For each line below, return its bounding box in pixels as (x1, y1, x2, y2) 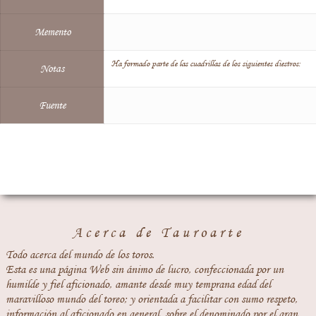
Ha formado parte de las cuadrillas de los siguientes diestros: (111, 58, 303, 69)
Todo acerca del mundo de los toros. (6, 248, 154, 262)
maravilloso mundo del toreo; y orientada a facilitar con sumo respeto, (6, 292, 298, 307)
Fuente (39, 99, 66, 112)
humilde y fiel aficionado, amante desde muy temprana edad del (6, 277, 271, 292)
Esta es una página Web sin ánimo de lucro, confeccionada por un (6, 262, 284, 277)
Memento (34, 25, 71, 39)
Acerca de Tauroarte (72, 224, 244, 242)
